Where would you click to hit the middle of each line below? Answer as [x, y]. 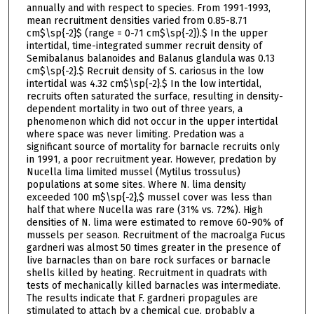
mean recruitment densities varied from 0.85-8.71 [137, 20]
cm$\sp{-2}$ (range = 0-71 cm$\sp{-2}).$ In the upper [147, 33]
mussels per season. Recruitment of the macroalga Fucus [156, 235]
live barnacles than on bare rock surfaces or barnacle [148, 260]
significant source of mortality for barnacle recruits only [153, 146]
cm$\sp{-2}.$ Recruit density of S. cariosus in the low [145, 71]
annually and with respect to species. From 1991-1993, [148, 8]
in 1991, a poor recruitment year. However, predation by [151, 159]
